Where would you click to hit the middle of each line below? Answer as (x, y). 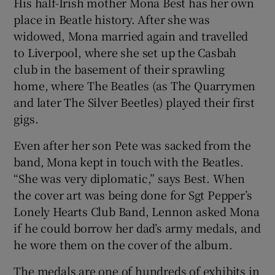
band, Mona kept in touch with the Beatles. (129, 161)
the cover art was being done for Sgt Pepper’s (133, 194)
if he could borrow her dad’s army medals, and (137, 227)
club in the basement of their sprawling (119, 68)
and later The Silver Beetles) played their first (134, 102)
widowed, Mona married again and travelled (131, 35)
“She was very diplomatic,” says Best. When (130, 178)
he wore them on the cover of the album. (123, 244)
